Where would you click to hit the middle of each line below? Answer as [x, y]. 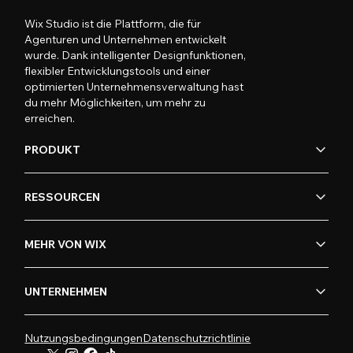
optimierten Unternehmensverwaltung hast [134, 87]
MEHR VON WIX [66, 244]
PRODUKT [53, 149]
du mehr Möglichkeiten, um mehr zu [115, 102]
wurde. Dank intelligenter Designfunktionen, [136, 55]
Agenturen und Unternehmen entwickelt [126, 39]
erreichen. [50, 118]
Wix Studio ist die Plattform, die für [113, 24]
